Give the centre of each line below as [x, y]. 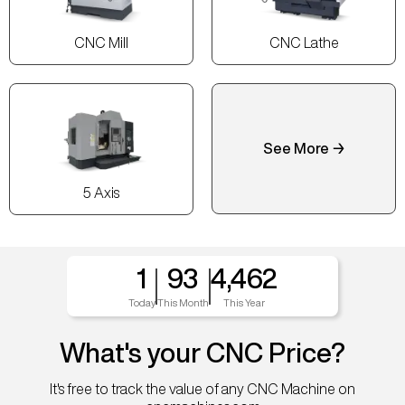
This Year [244, 303]
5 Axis [101, 193]
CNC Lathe [304, 43]
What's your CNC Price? [202, 353]
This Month [183, 303]
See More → [304, 149]
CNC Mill [101, 43]
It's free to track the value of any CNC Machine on [202, 389]
